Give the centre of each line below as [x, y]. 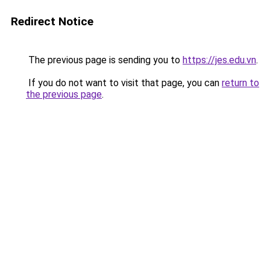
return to [240, 83]
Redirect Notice [52, 21]
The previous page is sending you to [104, 60]
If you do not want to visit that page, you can [124, 83]
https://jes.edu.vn [219, 60]
